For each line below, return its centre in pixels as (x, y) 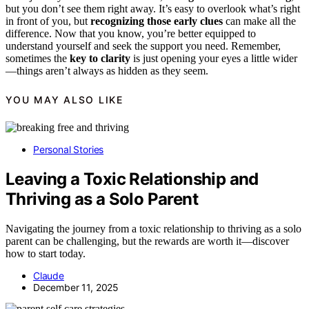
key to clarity (100, 59)
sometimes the (38, 59)
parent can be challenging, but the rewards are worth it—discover (147, 241)
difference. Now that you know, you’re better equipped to (131, 34)
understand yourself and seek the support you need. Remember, (143, 46)
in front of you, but (48, 21)
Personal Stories (69, 150)
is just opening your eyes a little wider (214, 59)
